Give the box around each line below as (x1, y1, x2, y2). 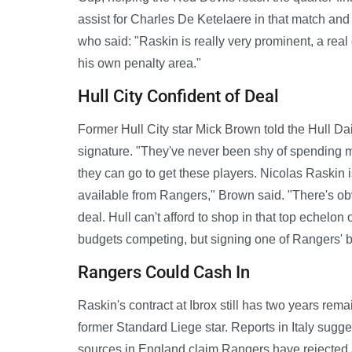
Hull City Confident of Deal (78, 86, 279, 106)
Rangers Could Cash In (78, 262, 250, 282)
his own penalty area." (78, 56, 201, 70)
